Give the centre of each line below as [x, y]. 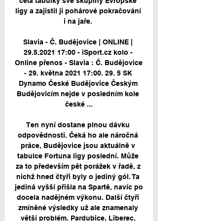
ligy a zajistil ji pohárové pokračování [78, 11]
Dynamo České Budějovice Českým [78, 84]
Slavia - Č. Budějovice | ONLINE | [78, 42]
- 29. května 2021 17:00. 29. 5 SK [78, 73]
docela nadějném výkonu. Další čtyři [78, 198]
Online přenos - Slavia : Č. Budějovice [79, 63]
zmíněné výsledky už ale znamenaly [78, 208]
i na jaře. [79, 21]
